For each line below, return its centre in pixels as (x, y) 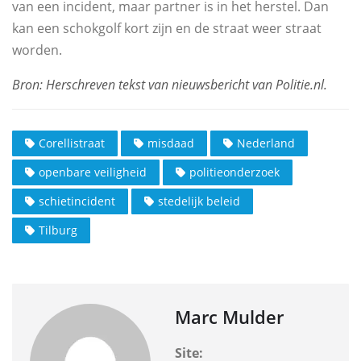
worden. (37, 50)
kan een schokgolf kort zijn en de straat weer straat (167, 29)
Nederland (266, 143)
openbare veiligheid (93, 172)
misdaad (171, 143)
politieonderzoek (234, 172)
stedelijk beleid (199, 201)
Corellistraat (72, 143)
